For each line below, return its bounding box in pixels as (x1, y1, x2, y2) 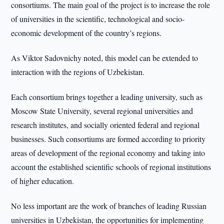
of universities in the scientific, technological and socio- (11, 13, 185, 24)
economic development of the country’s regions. (11, 27, 162, 38)
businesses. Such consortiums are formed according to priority (11, 133, 206, 144)
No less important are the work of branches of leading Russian (11, 200, 207, 211)
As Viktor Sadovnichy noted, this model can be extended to (11, 52, 198, 63)
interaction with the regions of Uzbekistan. (11, 66, 145, 77)
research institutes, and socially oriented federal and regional (11, 119, 200, 130)
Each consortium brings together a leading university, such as (11, 91, 203, 102)
